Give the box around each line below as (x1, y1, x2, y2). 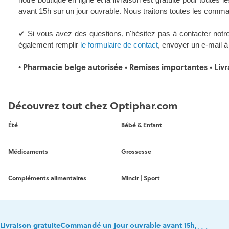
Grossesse (121, 147, 152, 156)
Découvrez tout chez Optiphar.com (8, 99, 178, 113)
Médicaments (8, 147, 48, 156)
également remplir (18, 40, 80, 50)
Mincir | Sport (121, 174, 161, 183)
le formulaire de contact (80, 40, 158, 50)
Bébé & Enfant (121, 121, 163, 130)
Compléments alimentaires (8, 174, 86, 183)
